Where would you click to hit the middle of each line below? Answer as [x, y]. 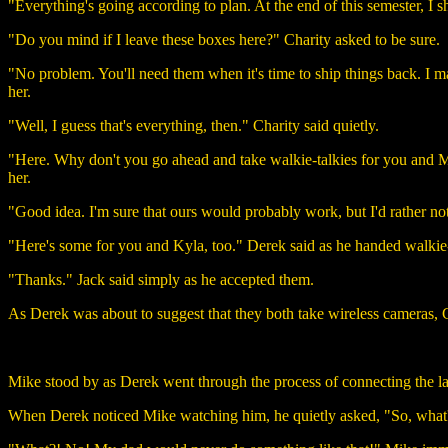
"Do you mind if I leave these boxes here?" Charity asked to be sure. [224, 39]
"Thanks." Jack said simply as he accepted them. [161, 279]
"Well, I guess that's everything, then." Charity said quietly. [193, 125]
